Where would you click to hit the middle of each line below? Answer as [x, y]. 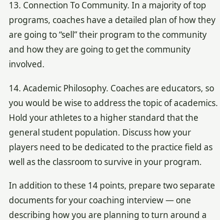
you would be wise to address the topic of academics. [113, 103]
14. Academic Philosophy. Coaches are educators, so [111, 88]
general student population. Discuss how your [100, 132]
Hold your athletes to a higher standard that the [103, 117]
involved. [27, 64]
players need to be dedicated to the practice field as [110, 147]
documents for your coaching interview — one [100, 200]
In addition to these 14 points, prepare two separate [112, 185]
